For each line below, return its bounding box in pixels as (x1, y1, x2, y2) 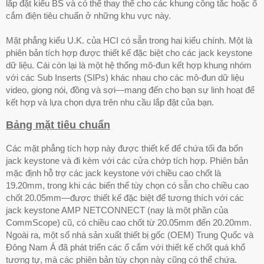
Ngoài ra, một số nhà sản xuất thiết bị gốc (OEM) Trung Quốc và (6, 229, 253, 240)
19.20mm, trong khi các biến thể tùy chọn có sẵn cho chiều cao (6, 180, 249, 190)
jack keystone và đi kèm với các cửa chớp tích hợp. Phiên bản (6, 155, 248, 166)
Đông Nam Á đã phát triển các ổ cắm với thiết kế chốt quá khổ (6, 242, 245, 252)
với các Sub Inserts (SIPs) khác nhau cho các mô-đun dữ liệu (6, 72, 244, 82)
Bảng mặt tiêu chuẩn (6, 118, 110, 131)
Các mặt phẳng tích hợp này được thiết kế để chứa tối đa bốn (6, 143, 243, 153)
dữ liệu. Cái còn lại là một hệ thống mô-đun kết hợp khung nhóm (6, 60, 252, 70)
